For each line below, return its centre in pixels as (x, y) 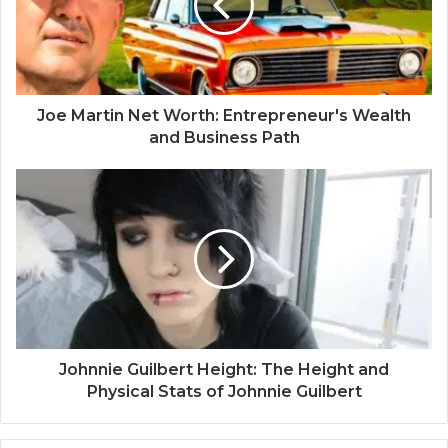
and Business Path (224, 138)
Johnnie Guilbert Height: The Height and (224, 370)
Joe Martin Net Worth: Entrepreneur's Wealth (224, 116)
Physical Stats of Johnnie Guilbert (224, 392)
